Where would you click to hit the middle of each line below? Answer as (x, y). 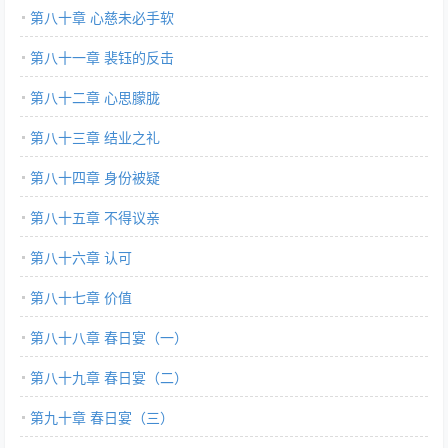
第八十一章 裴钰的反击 (102, 57)
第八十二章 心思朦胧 (95, 97)
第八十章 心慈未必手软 (102, 17)
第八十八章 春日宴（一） (109, 337)
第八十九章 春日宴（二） (109, 377)
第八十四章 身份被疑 (95, 177)
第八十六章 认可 (81, 257)
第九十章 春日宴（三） (102, 417)
